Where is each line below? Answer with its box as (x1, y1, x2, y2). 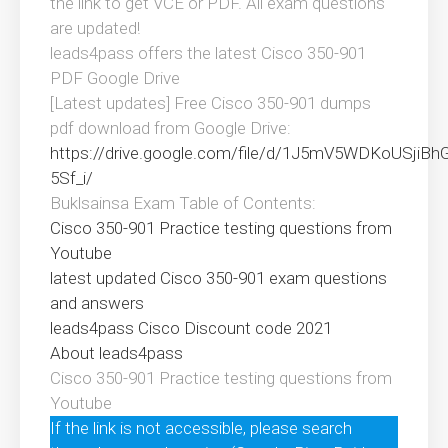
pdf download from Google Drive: (50, 118, 291, 139)
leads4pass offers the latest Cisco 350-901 (50, 43, 366, 64)
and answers (50, 293, 144, 314)
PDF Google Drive (50, 68, 180, 89)
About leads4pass (50, 343, 183, 364)
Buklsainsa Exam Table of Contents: (50, 193, 316, 214)
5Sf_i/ (50, 168, 93, 189)
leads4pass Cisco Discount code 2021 (50, 318, 332, 339)
